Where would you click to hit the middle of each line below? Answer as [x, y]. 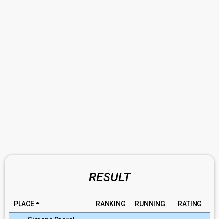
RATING [190, 204]
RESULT [109, 177]
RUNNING [150, 204]
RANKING [111, 204]
